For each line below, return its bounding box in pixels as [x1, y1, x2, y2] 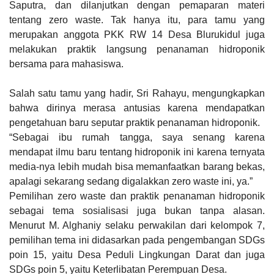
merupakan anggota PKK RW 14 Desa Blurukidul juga [9, 29, 265, 40]
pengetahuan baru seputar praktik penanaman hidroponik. [9, 117, 260, 128]
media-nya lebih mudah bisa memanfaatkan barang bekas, [9, 161, 265, 172]
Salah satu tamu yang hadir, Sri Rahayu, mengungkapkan [9, 88, 265, 99]
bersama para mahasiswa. [9, 59, 124, 70]
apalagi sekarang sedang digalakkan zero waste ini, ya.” [9, 176, 253, 187]
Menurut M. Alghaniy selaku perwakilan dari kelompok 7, [9, 220, 265, 231]
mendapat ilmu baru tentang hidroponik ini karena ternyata [9, 147, 265, 158]
